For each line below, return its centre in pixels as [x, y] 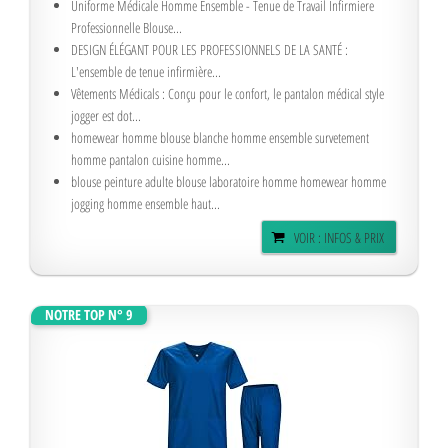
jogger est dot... [106, 115]
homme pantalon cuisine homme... [150, 159]
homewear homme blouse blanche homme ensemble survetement [220, 137]
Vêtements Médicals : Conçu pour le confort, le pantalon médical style [227, 93]
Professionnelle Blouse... [126, 27]
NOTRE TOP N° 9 [88, 314]
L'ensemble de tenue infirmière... [146, 71]
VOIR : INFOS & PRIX [339, 237]
